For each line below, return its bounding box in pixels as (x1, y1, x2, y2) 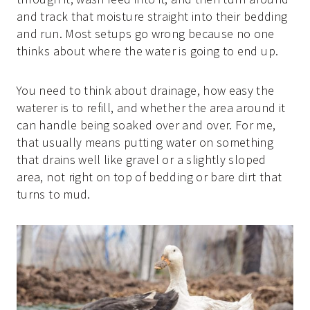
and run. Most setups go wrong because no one (17, 25, 275, 42)
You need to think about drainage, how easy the (17, 82, 275, 98)
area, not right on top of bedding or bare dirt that (17, 168, 282, 185)
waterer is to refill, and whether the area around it (17, 99, 286, 116)
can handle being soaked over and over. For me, (17, 116, 276, 133)
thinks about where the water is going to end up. (17, 42, 279, 59)
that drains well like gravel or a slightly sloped (17, 151, 266, 167)
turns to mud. (17, 185, 91, 202)
